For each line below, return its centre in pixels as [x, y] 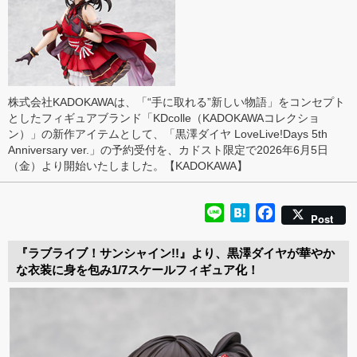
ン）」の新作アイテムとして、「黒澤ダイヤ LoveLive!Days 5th [168, 133]
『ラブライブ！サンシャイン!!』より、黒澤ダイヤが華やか [175, 253]
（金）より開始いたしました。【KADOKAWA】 [128, 165]
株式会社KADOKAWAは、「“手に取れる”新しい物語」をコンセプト [177, 102]
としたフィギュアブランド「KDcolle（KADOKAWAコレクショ [164, 118]
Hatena [270, 212]
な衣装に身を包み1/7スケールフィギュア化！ [137, 269]
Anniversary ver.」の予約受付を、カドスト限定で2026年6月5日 [168, 149]
